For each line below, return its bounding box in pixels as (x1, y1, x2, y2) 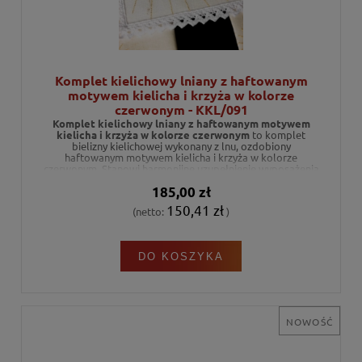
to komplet (250, 128, 305, 142)
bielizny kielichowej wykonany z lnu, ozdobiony (71, 139, 291, 154)
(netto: (133, 204, 166, 218)
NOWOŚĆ (285, 315, 333, 329)
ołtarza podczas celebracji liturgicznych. (87, 173, 275, 187)
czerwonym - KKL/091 (114, 101, 248, 119)
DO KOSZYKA (138, 250, 224, 263)
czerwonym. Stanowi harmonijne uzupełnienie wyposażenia (43, 162, 319, 176)
